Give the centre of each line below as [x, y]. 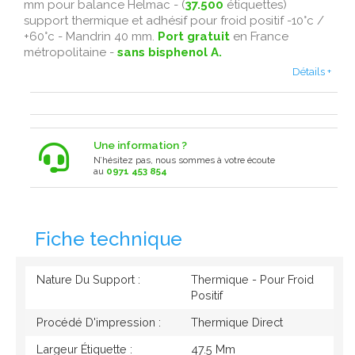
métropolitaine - [71, 52]
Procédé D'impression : [98, 323]
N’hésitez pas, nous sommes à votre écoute [185, 160]
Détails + [312, 72]
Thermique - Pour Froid [252, 279]
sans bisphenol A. [170, 52]
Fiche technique [109, 239]
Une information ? [141, 145]
